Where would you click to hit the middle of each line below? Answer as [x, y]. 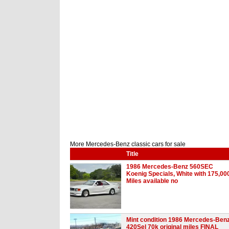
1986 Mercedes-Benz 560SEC [170, 166]
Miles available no [152, 181]
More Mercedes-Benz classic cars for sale [128, 144]
